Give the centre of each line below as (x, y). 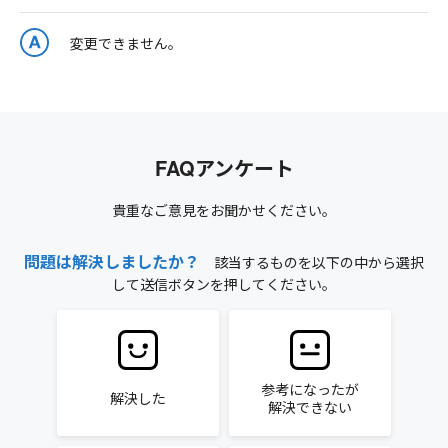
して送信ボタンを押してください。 (224, 284)
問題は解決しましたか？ (112, 262)
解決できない (310, 407)
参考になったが (310, 389)
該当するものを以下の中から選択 (312, 262)
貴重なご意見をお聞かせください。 (224, 210)
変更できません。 (126, 43)
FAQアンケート (224, 168)
